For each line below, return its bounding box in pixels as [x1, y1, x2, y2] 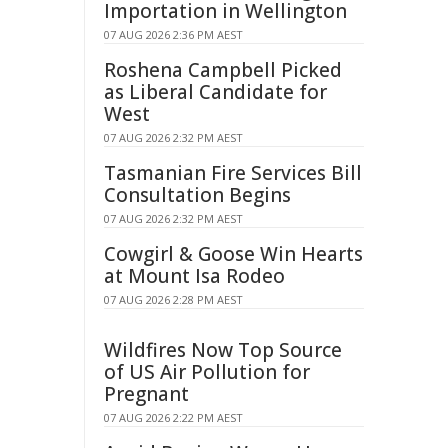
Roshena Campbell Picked [104, 57, 342, 83]
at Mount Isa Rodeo [104, 263, 285, 289]
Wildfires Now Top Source [104, 337, 342, 363]
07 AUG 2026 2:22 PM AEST [104, 410, 243, 425]
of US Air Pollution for [104, 359, 310, 385]
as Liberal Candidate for [104, 79, 327, 105]
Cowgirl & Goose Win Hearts [104, 241, 363, 267]
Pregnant [104, 381, 189, 407]
